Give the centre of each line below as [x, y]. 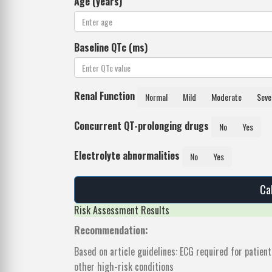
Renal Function [104, 96]
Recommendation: [111, 230]
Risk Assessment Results [122, 210]
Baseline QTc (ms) [111, 48]
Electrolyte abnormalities [127, 155]
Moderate [226, 97]
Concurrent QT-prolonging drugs [141, 125]
